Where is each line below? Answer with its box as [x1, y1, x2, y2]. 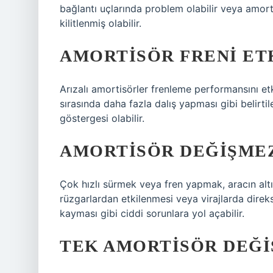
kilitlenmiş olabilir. [60, 17, 141, 29]
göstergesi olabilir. [60, 112, 144, 124]
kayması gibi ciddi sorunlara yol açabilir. [60, 207, 244, 219]
